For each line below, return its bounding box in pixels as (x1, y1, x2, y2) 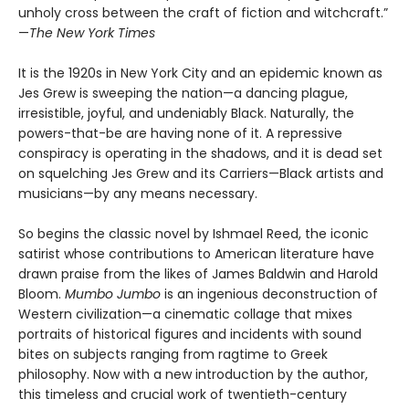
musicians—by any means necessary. (18, 184, 257, 204)
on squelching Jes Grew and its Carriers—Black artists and (18, 164, 383, 184)
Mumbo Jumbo (65, 285, 164, 304)
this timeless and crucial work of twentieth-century (18, 385, 347, 404)
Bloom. (18, 285, 65, 304)
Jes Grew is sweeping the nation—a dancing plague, (18, 84, 348, 103)
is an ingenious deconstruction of (164, 285, 378, 304)
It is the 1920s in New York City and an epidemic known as (18, 64, 383, 83)
